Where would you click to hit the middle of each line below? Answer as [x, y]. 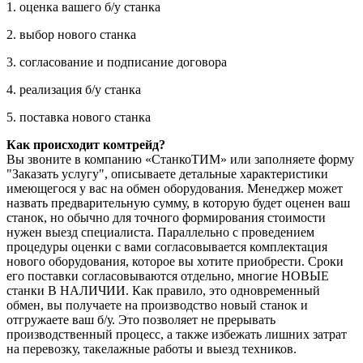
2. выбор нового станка [71, 34]
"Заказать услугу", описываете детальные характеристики [167, 173]
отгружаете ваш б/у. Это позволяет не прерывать [141, 319]
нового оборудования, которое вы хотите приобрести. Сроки [175, 261]
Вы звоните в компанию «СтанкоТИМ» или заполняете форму [180, 159]
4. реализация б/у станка [75, 89]
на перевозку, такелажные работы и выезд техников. [152, 348]
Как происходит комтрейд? [86, 144]
